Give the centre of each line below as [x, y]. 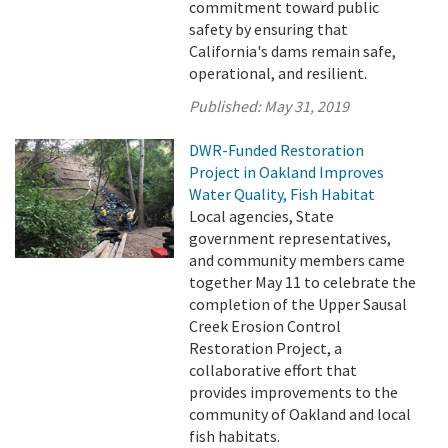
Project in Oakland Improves [287, 172]
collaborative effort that [273, 370]
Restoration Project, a [266, 348]
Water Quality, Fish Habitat [282, 194]
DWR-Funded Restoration [277, 150]
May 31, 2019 [307, 106]
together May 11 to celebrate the [303, 282]
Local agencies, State [262, 216]
